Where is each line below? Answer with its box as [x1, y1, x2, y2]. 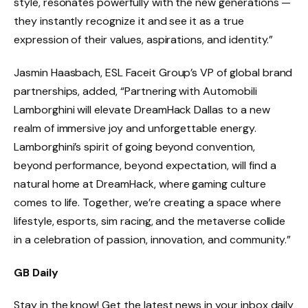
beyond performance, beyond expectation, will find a [14, 157, 276, 173]
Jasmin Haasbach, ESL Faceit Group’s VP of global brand [14, 65, 293, 80]
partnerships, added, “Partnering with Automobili [14, 83, 257, 98]
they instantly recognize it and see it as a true [14, 14, 244, 29]
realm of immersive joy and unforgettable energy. [14, 120, 256, 135]
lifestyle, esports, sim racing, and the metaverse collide [14, 213, 286, 228]
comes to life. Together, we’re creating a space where [14, 195, 281, 210]
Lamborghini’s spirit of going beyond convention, [14, 139, 255, 154]
